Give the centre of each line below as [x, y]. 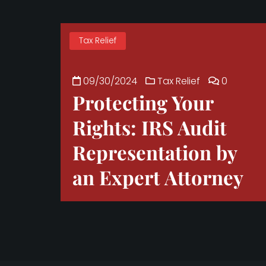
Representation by [155, 152]
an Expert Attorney [158, 177]
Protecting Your [143, 102]
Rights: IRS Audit [150, 127]
